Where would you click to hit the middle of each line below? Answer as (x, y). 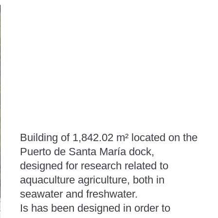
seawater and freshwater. (79, 194)
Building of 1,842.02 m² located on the (109, 137)
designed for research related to (94, 165)
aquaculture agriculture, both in (92, 180)
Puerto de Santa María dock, (87, 151)
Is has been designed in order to (95, 208)
